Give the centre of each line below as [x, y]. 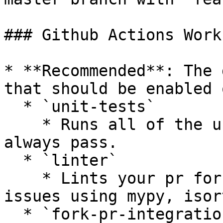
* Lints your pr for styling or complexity [23, 178]
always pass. [61, 142]
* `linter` [13, 160]
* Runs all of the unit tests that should [23, 124]
